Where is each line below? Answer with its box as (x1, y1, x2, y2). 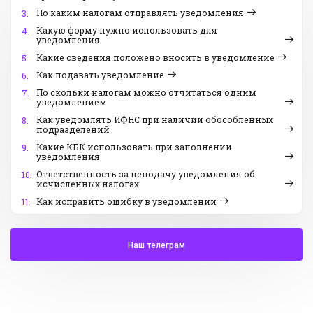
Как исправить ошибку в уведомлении (36, 196, 217, 208)
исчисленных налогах (36, 178, 139, 190)
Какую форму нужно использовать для (36, 24, 217, 36)
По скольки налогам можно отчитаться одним (36, 87, 256, 99)
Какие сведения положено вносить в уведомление (36, 52, 275, 64)
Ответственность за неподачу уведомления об (36, 168, 255, 180)
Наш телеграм (128, 240, 185, 251)
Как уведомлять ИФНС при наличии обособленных (36, 114, 273, 126)
